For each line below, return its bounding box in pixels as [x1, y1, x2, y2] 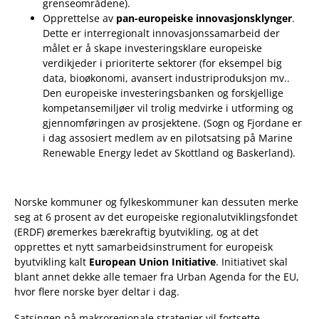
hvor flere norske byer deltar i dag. [14, 285, 179, 299]
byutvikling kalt [14, 255, 89, 269]
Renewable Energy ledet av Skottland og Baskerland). [43, 146, 296, 160]
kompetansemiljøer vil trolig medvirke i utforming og [43, 101, 293, 115]
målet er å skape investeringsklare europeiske [43, 41, 262, 56]
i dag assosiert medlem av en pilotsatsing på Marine [43, 131, 293, 145]
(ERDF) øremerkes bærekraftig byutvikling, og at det [14, 225, 258, 239]
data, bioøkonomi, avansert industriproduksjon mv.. [43, 71, 290, 85]
